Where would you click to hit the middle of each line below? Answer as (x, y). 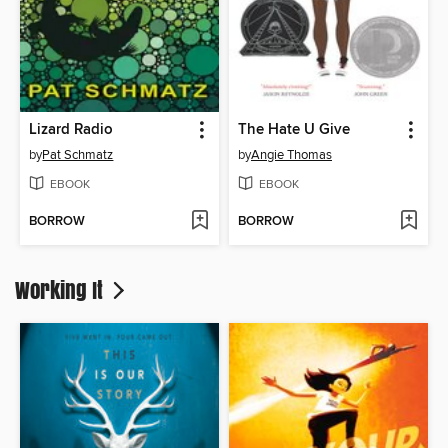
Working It (61, 289)
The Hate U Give (294, 130)
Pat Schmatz (78, 155)
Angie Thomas (291, 155)
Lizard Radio (71, 130)
